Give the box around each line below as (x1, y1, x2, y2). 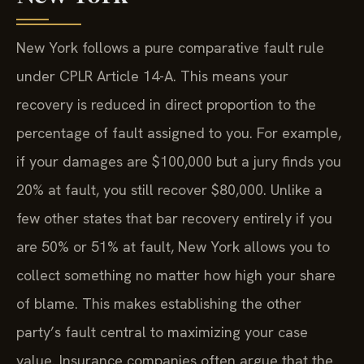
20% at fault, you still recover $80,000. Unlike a (16, 180, 323, 200)
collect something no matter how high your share (16, 266, 336, 285)
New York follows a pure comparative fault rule (16, 38, 324, 58)
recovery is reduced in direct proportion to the (16, 95, 316, 115)
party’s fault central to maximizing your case (16, 323, 308, 342)
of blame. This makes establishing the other (16, 294, 301, 314)
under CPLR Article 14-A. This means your (16, 67, 288, 86)
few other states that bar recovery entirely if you (16, 209, 332, 228)
